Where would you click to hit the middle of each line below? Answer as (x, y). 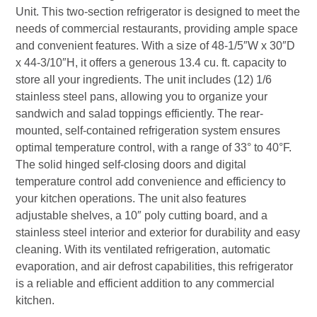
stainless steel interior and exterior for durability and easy (158, 233)
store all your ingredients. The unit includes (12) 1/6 (144, 80)
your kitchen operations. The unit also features (131, 199)
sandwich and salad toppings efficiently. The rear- (140, 114)
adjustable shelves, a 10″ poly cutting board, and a (142, 216)
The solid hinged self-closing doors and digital (131, 165)
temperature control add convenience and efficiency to (151, 182)
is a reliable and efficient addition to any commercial (145, 284)
